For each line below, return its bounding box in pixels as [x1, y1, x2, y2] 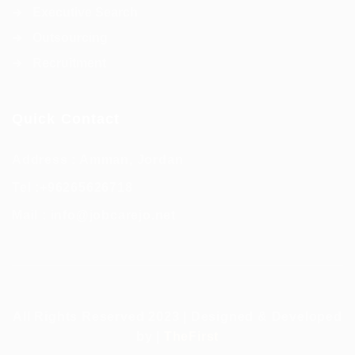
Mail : [12, 208, 51, 222]
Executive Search [32, 5, 138, 19]
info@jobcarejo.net [50, 208, 177, 222]
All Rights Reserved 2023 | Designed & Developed [13, 309, 342, 323]
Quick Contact [12, 110, 120, 127]
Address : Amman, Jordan [12, 152, 184, 166]
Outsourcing [32, 30, 108, 44]
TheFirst [163, 329, 219, 343]
